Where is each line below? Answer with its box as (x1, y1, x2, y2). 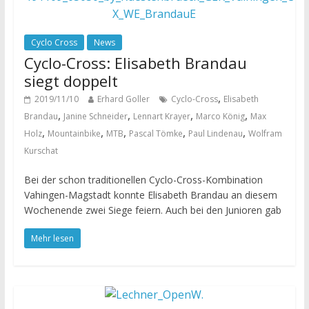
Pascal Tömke (128, 128, 183, 140)
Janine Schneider (63, 110, 128, 123)
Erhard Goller (97, 93, 150, 106)
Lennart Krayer (132, 110, 190, 123)
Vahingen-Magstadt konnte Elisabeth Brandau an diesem (23, 188, 277, 202)
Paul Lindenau (188, 128, 243, 140)
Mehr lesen (30, 232, 74, 245)
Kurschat (23, 145, 58, 157)
